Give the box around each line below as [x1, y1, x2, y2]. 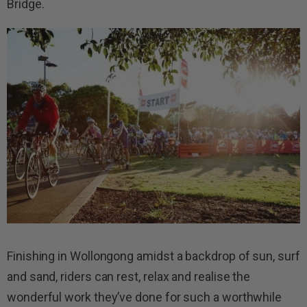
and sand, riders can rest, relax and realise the [7, 269, 251, 284]
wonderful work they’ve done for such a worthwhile [7, 289, 282, 304]
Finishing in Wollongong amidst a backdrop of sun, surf [7, 248, 300, 263]
